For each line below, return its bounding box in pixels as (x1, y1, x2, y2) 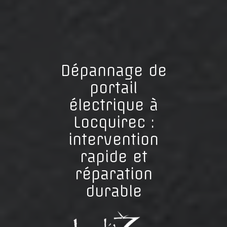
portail (90, 78, 137, 97)
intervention (68, 130, 159, 149)
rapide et (80, 147, 147, 166)
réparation (74, 164, 153, 183)
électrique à (69, 95, 158, 115)
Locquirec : (73, 112, 154, 132)
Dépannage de (60, 61, 167, 80)
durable (85, 181, 142, 201)
